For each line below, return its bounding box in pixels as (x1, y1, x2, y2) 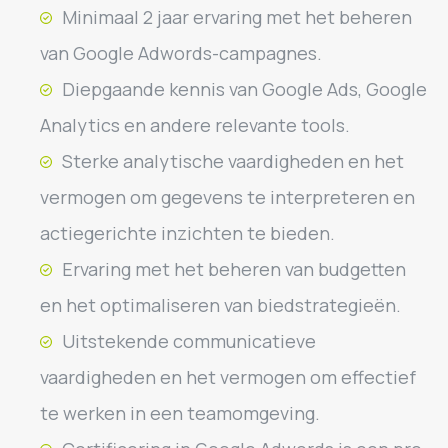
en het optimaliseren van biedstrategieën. (40, 293, 401, 317)
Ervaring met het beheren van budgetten (62, 257, 406, 281)
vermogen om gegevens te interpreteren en (40, 185, 415, 209)
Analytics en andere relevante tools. (40, 113, 350, 137)
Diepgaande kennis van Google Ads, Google (62, 77, 427, 101)
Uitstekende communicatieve (62, 329, 316, 353)
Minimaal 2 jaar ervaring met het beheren (62, 5, 412, 29)
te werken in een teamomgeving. (40, 401, 320, 425)
